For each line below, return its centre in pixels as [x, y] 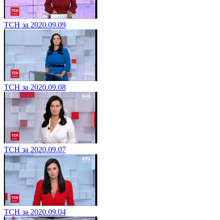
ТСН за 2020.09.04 [35, 212]
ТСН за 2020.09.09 [35, 25]
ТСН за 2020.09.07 [35, 149]
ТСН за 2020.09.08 [35, 87]
